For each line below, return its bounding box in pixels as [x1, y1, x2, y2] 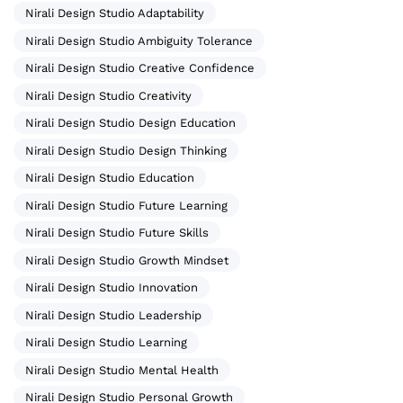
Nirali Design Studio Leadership [25, 308, 201, 322]
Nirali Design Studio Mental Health [25, 363, 219, 377]
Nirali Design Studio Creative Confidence [25, 61, 255, 76]
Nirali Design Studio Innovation [25, 281, 198, 295]
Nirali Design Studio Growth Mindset [25, 253, 228, 267]
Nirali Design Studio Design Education [25, 116, 236, 130]
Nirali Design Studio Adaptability [25, 6, 204, 21]
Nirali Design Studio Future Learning [25, 198, 228, 212]
